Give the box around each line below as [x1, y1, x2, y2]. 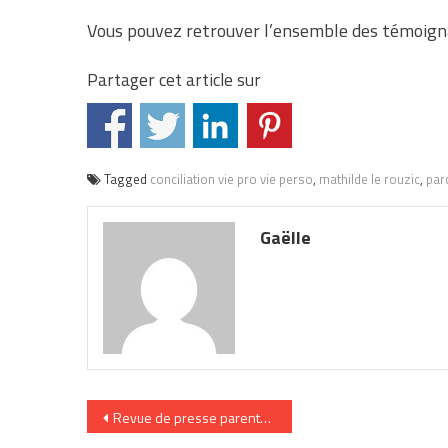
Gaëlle [260, 224, 312, 252]
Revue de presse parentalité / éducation [113, 407, 356, 429]
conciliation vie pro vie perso [150, 169, 313, 190]
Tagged [104, 169, 150, 190]
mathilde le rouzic [319, 169, 420, 190]
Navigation [86, 395, 229, 442]
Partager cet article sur [87, 65, 261, 93]
